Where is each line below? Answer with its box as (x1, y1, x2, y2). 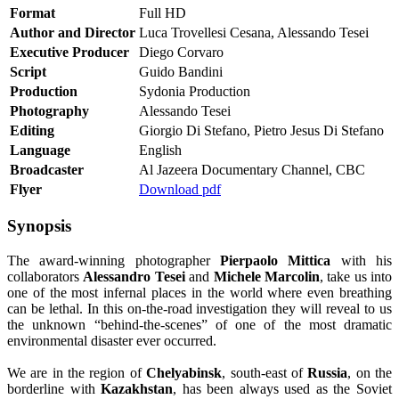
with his (330, 253, 393, 269)
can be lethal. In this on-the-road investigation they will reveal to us (7, 301, 392, 317)
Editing (10, 122, 54, 138)
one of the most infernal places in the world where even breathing (7, 285, 392, 301)
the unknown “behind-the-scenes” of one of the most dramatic (7, 317, 392, 333)
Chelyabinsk (146, 365, 223, 381)
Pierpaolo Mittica (220, 253, 331, 269)
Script (10, 63, 46, 79)
